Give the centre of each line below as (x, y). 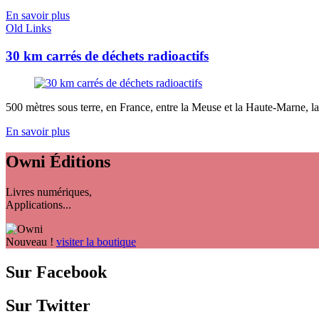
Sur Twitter (48, 306)
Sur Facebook (56, 272)
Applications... (38, 205)
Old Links (28, 28)
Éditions (78, 162)
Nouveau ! (30, 242)
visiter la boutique (96, 242)
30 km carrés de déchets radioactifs (107, 56)
